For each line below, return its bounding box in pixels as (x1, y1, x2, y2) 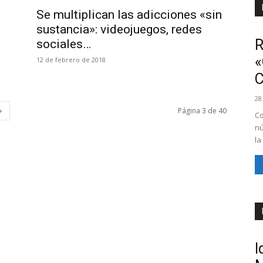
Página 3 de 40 (178, 106, 227, 116)
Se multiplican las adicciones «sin (36, 8, 222, 22)
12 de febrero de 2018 (36, 55, 106, 64)
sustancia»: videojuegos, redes (36, 22, 202, 36)
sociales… (36, 37, 91, 51)
